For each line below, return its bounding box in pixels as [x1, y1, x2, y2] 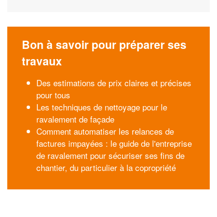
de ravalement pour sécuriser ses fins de [36, 149, 185, 161]
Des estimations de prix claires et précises [36, 77, 191, 89]
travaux [22, 53, 62, 69]
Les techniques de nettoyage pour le [36, 101, 167, 113]
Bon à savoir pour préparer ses [22, 36, 186, 52]
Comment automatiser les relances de [36, 125, 174, 137]
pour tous [36, 89, 70, 101]
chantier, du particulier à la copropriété [36, 161, 176, 173]
